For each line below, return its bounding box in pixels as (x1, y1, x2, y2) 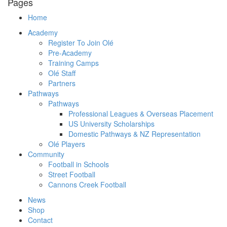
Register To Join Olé (48, 37, 113, 48)
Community (28, 149, 64, 160)
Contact (28, 215, 53, 225)
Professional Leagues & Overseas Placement (68, 108, 213, 119)
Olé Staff (48, 68, 75, 79)
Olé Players (48, 139, 85, 149)
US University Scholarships (68, 119, 155, 129)
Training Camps (48, 58, 99, 68)
